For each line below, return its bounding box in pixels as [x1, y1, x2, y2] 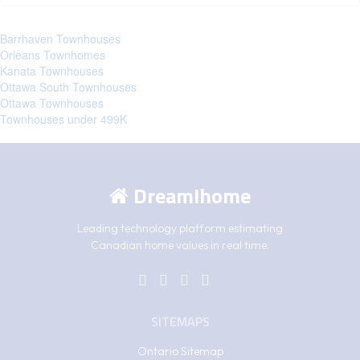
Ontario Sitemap [137, 343, 223, 358]
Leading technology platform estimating [77, 220, 283, 235]
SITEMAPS [150, 311, 210, 331]
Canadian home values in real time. [91, 237, 269, 252]
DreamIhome [129, 179, 251, 211]
